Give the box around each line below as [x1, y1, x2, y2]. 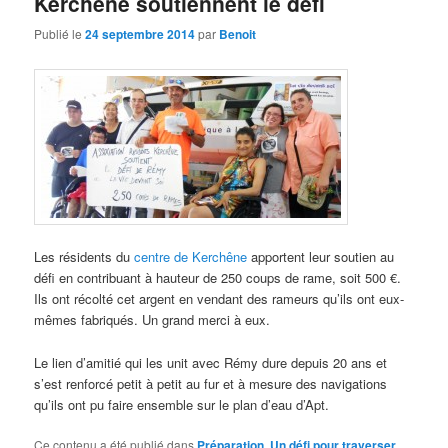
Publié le [34, 24, 86, 42]
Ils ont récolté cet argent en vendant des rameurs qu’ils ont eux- [34, 289, 405, 309]
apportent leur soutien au [247, 247, 395, 267]
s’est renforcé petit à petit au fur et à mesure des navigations [34, 373, 388, 393]
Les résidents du [34, 247, 131, 267]
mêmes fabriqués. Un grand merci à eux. [34, 310, 271, 330]
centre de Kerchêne [130, 247, 248, 267]
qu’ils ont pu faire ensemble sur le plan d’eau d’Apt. [34, 394, 330, 414]
